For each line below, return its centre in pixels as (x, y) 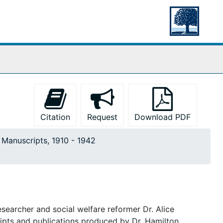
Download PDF (163, 117)
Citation (55, 117)
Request (102, 117)
